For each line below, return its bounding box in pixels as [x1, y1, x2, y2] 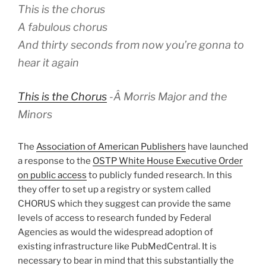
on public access [18, 169, 87, 180]
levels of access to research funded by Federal [18, 212, 211, 223]
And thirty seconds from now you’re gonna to [18, 38, 244, 51]
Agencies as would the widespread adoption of [18, 226, 213, 237]
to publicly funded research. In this [87, 169, 232, 180]
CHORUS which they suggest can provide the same [18, 198, 231, 209]
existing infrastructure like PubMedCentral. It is [18, 240, 217, 252]
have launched [186, 141, 248, 152]
